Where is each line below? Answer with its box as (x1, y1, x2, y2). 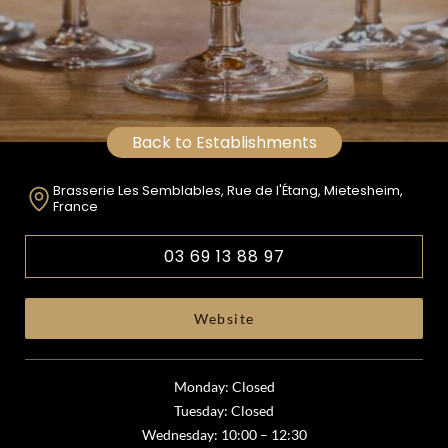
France (52, 197, 98, 216)
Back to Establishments (131, 131, 317, 154)
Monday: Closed (173, 378, 275, 395)
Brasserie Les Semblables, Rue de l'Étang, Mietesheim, (52, 181, 403, 200)
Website (193, 310, 255, 327)
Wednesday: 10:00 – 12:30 (141, 426, 307, 443)
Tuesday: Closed (174, 402, 274, 419)
